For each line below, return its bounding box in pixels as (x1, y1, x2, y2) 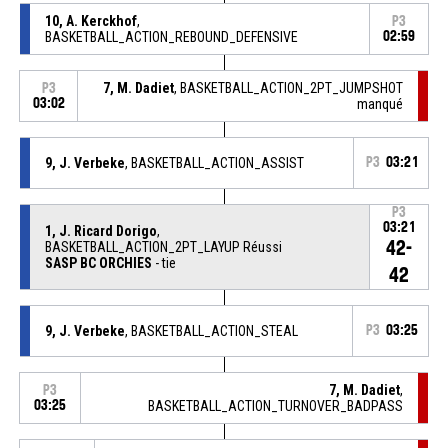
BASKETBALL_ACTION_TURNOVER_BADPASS (148, 397, 404, 414)
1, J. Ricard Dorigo (44, 222, 157, 239)
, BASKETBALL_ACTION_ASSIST (124, 154, 304, 171)
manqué (357, 95, 404, 112)
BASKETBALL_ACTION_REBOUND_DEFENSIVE (44, 28, 298, 45)
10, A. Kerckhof (44, 12, 137, 29)
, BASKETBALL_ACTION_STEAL (124, 322, 298, 339)
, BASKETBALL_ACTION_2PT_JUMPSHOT (174, 79, 404, 96)
